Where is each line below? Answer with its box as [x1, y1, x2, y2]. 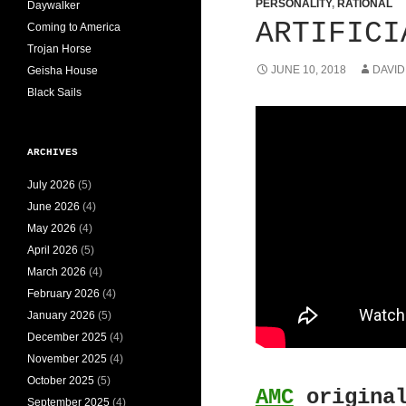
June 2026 [27, 199, 80, 213]
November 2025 [27, 352, 107, 365]
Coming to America [27, 20, 121, 34]
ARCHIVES [27, 146, 78, 158]
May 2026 [27, 221, 76, 235]
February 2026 [27, 286, 100, 300]
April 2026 [27, 243, 78, 256]
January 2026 [27, 308, 95, 322]
